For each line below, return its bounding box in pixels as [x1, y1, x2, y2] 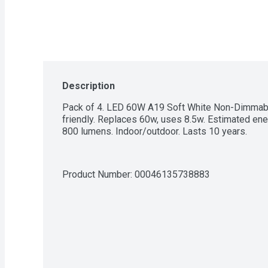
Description [62, 80, 115, 92]
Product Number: [62, 168, 135, 180]
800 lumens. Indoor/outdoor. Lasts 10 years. [62, 125, 247, 137]
